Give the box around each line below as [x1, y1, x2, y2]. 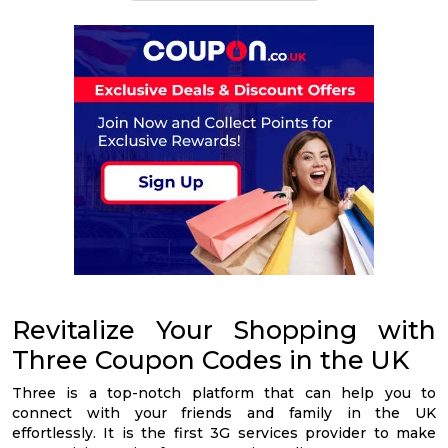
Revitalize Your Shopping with [12, 315, 436, 345]
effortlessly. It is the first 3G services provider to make [12, 424, 436, 442]
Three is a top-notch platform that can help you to [12, 384, 436, 402]
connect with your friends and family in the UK [12, 404, 436, 422]
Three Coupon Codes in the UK [12, 345, 409, 375]
